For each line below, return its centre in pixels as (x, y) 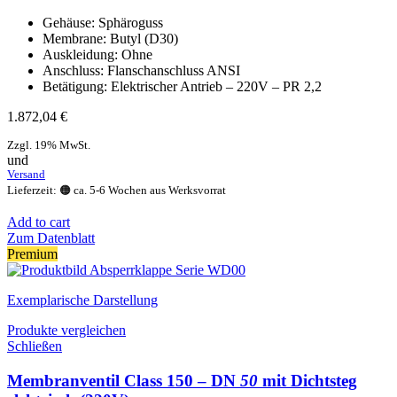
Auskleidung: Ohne (97, 55)
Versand (26, 175)
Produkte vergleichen (66, 331)
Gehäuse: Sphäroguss (103, 23)
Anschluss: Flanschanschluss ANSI (141, 71)
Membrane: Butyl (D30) (110, 39)
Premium (32, 254)
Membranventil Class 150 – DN (124, 380)
